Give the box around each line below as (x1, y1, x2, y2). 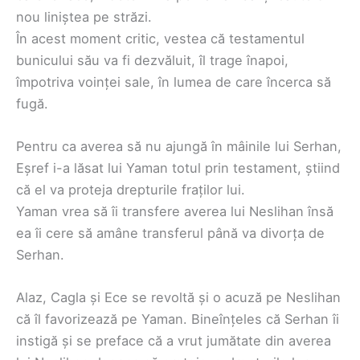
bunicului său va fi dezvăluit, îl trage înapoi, (16, 51, 288, 68)
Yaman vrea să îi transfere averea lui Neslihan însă (16, 203, 333, 220)
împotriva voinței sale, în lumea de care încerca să (16, 73, 331, 90)
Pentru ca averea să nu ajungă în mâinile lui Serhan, (16, 138, 342, 155)
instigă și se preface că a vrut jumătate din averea (16, 333, 331, 350)
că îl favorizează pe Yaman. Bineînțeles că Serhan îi (16, 311, 339, 328)
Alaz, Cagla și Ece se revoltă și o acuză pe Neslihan (16, 289, 341, 306)
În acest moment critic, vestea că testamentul (16, 30, 305, 47)
